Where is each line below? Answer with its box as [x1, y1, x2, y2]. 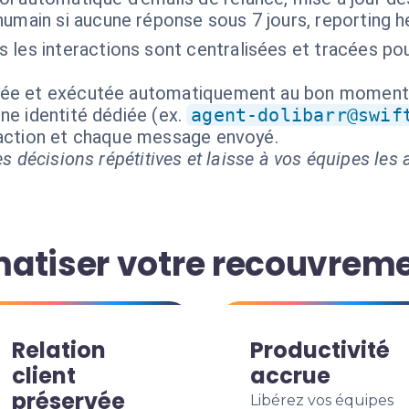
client [12, 361, 76, 391]
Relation [12, 335, 106, 365]
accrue [250, 361, 330, 391]
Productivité [250, 335, 390, 365]
